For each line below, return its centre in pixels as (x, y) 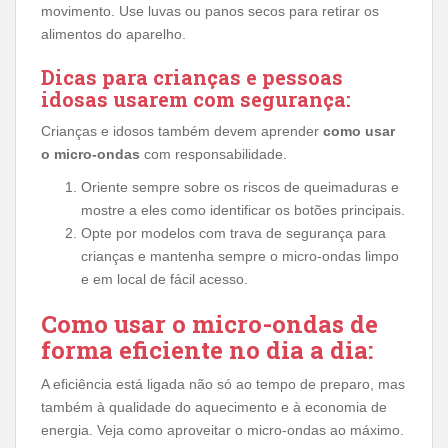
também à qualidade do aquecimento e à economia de (214, 406)
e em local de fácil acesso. (164, 278)
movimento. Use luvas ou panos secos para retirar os (210, 10)
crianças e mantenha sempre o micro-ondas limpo (240, 255)
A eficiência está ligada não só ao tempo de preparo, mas (223, 383)
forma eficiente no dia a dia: (207, 349)
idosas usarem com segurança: (196, 98)
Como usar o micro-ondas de (209, 323)
